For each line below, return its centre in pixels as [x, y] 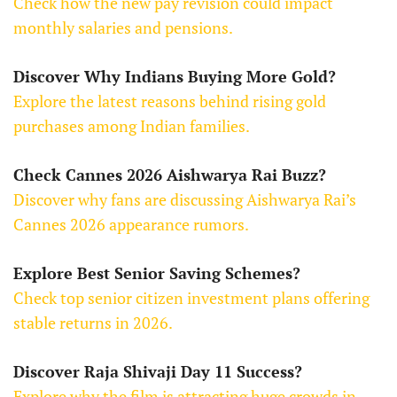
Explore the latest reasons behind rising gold [170, 101]
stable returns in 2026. [93, 323]
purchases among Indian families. [132, 126]
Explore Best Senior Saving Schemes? [157, 273]
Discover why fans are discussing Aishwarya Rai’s [185, 200]
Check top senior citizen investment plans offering [191, 298]
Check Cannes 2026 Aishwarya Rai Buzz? [170, 175]
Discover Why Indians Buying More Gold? [175, 77]
